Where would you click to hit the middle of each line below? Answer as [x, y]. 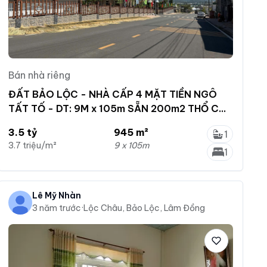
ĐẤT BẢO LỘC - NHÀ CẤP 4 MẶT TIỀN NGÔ [113, 94]
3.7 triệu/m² [33, 145]
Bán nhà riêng [40, 75]
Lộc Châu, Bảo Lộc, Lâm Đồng [145, 208]
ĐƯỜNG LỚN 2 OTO [55, 122]
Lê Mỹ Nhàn [57, 195]
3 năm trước [57, 208]
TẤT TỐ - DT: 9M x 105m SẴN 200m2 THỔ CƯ [117, 108]
